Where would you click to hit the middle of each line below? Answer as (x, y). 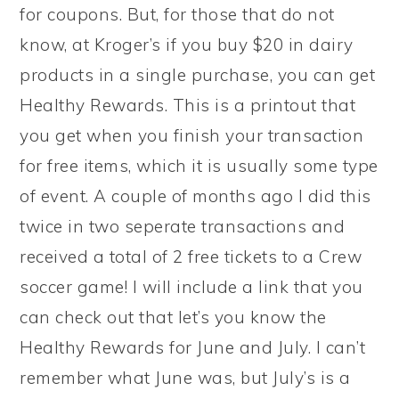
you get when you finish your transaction (192, 135)
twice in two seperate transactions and (183, 226)
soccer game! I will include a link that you (191, 287)
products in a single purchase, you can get (198, 75)
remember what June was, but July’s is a (185, 378)
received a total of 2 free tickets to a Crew (191, 256)
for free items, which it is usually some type (199, 166)
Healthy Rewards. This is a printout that (188, 105)
